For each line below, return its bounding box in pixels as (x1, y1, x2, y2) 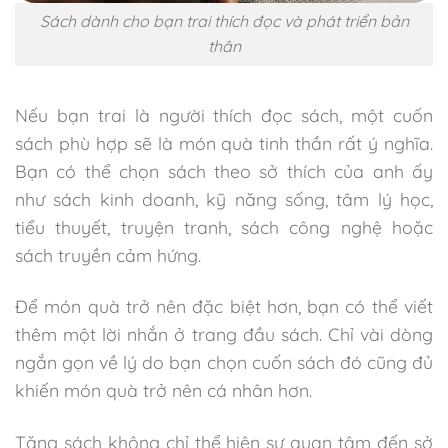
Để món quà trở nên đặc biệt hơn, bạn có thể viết (15, 295, 433, 318)
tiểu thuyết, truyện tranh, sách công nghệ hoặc (15, 216, 433, 239)
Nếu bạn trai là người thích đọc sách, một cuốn (15, 104, 433, 127)
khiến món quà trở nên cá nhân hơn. (15, 379, 312, 402)
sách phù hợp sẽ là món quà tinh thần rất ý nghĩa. (15, 132, 433, 155)
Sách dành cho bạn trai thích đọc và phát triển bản (39, 11, 409, 32)
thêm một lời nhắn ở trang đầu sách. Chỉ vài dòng (15, 323, 433, 346)
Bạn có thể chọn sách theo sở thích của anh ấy (15, 160, 433, 183)
